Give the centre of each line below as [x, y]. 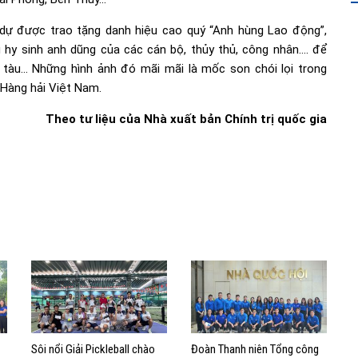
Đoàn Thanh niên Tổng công [255, 349]
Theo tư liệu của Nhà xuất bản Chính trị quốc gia [186, 119]
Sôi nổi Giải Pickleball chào [93, 349]
